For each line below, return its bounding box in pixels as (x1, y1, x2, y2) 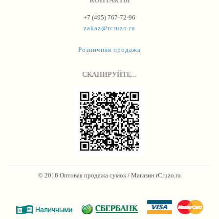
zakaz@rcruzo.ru (84, 24, 135, 32)
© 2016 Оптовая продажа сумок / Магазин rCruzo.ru (38, 172, 181, 179)
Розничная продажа (78, 46, 141, 53)
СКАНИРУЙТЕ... (82, 70, 137, 78)
